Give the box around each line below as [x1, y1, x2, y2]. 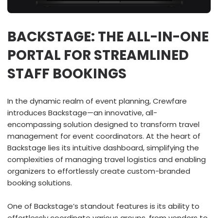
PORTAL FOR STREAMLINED [7, 46, 189, 65]
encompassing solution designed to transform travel [7, 119, 200, 129]
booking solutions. [7, 178, 72, 188]
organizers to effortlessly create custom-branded [7, 166, 190, 176]
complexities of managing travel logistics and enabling [7, 154, 206, 164]
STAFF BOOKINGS [7, 64, 127, 83]
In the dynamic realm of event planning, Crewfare [7, 96, 187, 106]
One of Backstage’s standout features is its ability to [7, 201, 200, 211]
